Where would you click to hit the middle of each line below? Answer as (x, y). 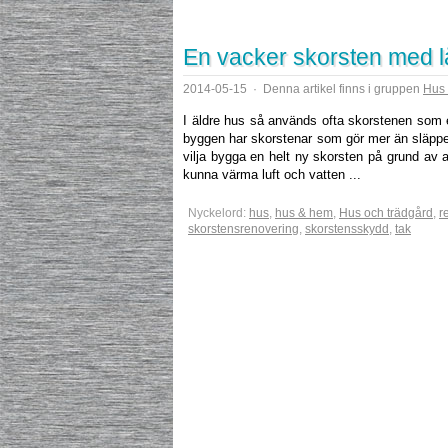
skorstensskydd (347, 229)
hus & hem (304, 213)
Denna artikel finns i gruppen (341, 89)
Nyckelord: (218, 213)
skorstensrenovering (243, 229)
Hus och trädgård (386, 213)
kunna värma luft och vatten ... (272, 174)
